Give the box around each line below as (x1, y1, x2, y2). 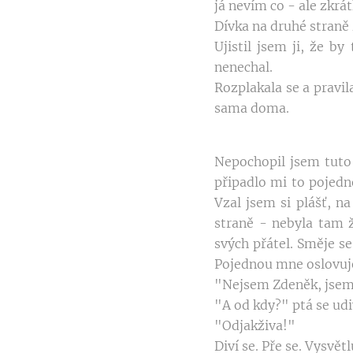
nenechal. (214, 59, 273, 76)
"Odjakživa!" (214, 318, 295, 334)
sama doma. (214, 100, 289, 117)
